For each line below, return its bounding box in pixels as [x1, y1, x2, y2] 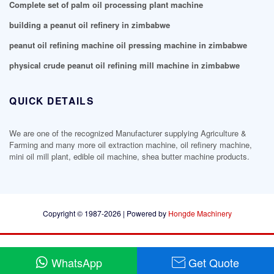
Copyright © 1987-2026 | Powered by [42, 208, 168, 219]
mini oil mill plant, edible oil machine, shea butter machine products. [9, 150, 250, 163]
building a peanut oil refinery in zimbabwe [9, 18, 170, 31]
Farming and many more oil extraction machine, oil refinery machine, [9, 139, 252, 151]
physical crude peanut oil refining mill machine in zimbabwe [9, 59, 240, 71]
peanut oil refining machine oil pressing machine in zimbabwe [9, 39, 247, 51]
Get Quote [188, 254, 239, 270]
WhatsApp [51, 254, 102, 270]
